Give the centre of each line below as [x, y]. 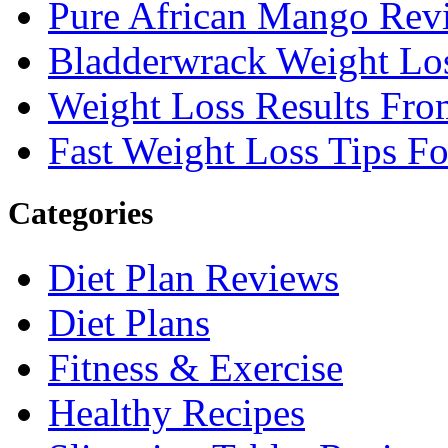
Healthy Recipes [176, 412]
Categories [80, 213]
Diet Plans [129, 322]
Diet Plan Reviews [193, 277]
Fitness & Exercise [195, 367]
